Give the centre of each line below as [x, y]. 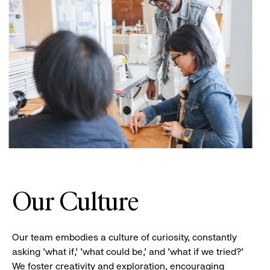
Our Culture [75, 203]
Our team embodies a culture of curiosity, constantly [124, 237]
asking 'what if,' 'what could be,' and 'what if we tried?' [128, 252]
